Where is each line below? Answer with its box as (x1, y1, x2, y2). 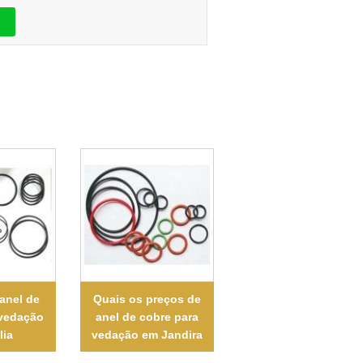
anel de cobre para (95, 310, 199, 323)
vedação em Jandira (91, 327, 203, 341)
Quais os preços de (92, 292, 201, 305)
